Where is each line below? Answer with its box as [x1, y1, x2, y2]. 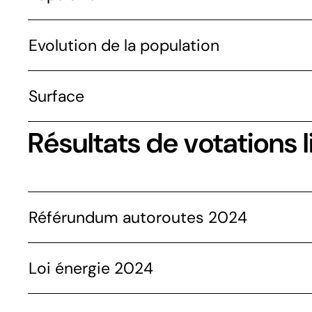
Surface [29, 86, 84, 107]
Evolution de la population [29, 35, 219, 56]
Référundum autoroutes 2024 [29, 207, 247, 228]
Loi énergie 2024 [29, 258, 153, 279]
